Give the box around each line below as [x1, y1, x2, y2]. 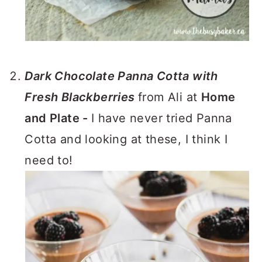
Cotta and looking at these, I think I [25, 132, 228, 146]
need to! [25, 153, 73, 167]
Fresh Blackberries [25, 90, 138, 104]
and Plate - [25, 111, 92, 125]
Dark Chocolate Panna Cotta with [25, 69, 218, 83]
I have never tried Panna [91, 111, 232, 125]
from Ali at [138, 90, 201, 104]
